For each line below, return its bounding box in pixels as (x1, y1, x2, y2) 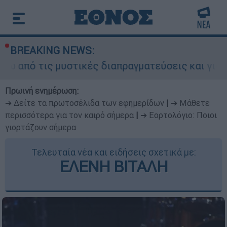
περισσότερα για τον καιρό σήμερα (5, 110, 134, 120)
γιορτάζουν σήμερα (5, 122, 76, 132)
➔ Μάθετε (171, 98, 210, 108)
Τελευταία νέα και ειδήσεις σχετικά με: (31, 146, 196, 158)
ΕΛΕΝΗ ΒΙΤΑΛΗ (59, 157, 168, 176)
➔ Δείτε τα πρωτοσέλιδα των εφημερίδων (5, 98, 164, 108)
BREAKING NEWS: (10, 44, 94, 57)
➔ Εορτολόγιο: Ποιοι (140, 110, 217, 120)
